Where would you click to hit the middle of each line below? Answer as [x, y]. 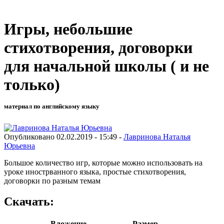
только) [32, 85]
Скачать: [29, 202]
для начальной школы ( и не [106, 66]
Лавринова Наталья [157, 136]
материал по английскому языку [52, 106]
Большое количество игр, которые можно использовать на [103, 162]
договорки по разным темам [52, 180]
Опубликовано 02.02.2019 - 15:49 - [64, 136]
